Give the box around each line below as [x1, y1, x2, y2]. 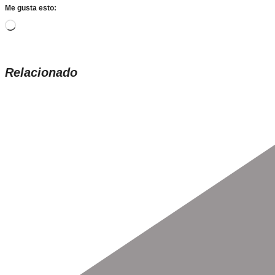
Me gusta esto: [5, 4, 56, 13]
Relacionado [5, 66, 77, 80]
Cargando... [15, 19, 69, 31]
